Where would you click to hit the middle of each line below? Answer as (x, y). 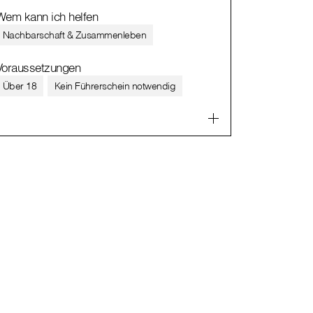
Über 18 (20, 86)
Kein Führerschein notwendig (115, 86)
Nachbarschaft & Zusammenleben (74, 35)
